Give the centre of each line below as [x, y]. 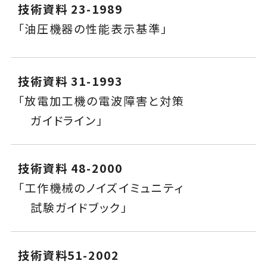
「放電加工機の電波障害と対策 [101, 101]
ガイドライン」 [60, 121]
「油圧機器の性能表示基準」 [92, 29]
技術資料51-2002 [68, 255]
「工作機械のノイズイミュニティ [101, 188]
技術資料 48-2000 [70, 168]
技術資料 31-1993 [70, 81]
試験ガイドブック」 [72, 208]
